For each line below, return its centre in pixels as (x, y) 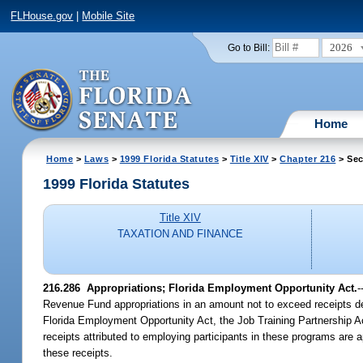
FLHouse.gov (42, 16)
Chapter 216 (308, 158)
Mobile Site (109, 16)
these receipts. (78, 352)
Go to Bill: (248, 47)
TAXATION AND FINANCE (180, 234)
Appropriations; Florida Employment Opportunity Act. (219, 288)
